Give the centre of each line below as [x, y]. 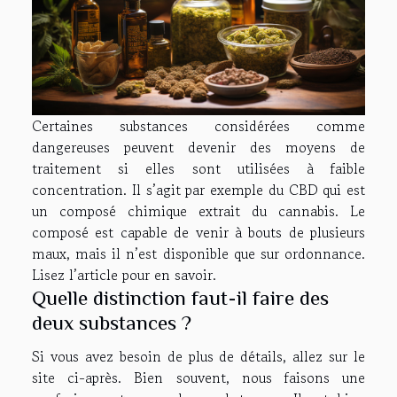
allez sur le [329, 356]
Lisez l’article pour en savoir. [126, 274]
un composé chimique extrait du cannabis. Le [198, 210]
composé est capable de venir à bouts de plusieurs [198, 232]
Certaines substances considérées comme [198, 125]
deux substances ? [114, 322]
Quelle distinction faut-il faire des [180, 297]
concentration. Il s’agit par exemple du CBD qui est [198, 189]
